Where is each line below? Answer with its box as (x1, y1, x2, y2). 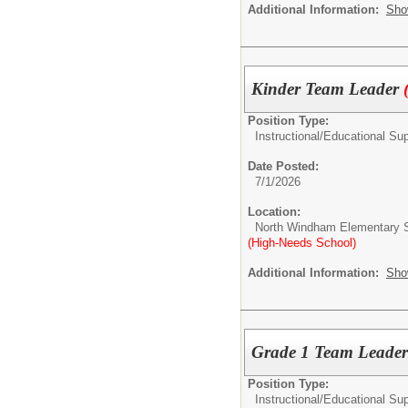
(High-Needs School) (248, 236, 356, 250)
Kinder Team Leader (251, 79, 404, 98)
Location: (248, 205, 301, 219)
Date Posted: (248, 159, 319, 173)
